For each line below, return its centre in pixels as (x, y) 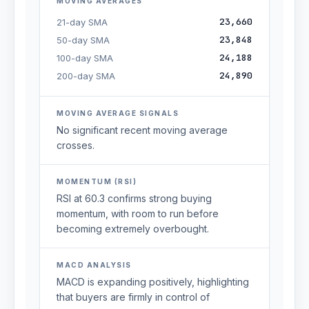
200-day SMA (86, 76)
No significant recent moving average (142, 130)
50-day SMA (83, 40)
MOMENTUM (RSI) (97, 181)
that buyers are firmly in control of (133, 297)
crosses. (76, 145)
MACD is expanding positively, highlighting (153, 282)
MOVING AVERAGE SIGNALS (118, 113)
